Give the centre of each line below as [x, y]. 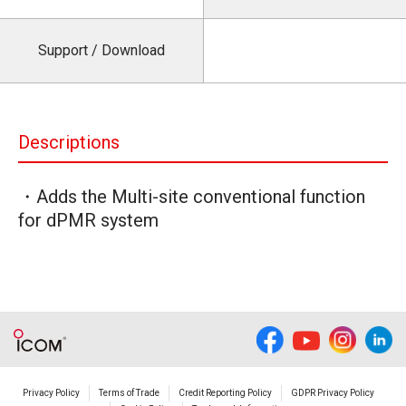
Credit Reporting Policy [225, 393]
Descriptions [69, 142]
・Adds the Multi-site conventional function [192, 197]
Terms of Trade [129, 393]
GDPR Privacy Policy [333, 393]
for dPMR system [88, 220]
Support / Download [101, 50]
